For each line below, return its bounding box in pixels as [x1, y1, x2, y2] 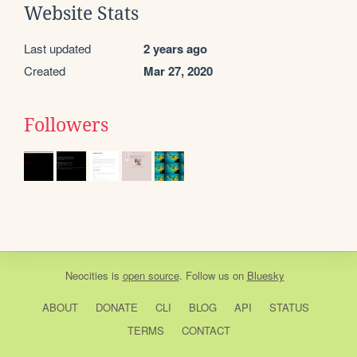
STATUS [269, 299, 309, 315]
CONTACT [181, 322, 230, 338]
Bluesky [246, 267, 284, 283]
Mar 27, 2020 [143, 61, 213, 80]
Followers [24, 114, 108, 135]
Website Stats [24, 2, 139, 24]
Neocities [65, 267, 108, 283]
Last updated [24, 39, 91, 57]
